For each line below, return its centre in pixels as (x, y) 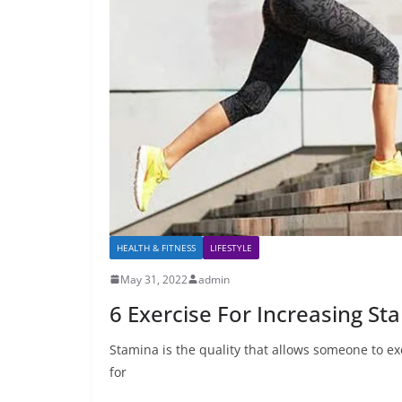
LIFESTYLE (231, 247)
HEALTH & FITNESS (156, 247)
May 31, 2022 (154, 279)
